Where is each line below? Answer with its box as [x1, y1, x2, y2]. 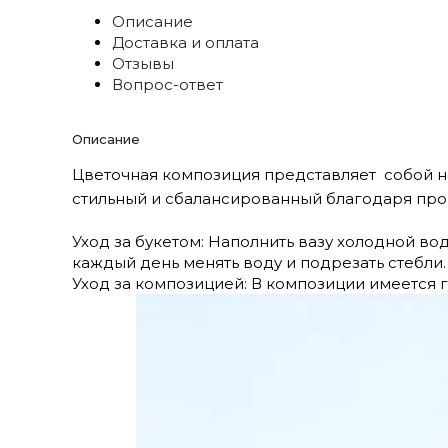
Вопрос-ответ [112, 74, 223, 94]
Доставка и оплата [112, 32, 259, 52]
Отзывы [112, 53, 174, 73]
